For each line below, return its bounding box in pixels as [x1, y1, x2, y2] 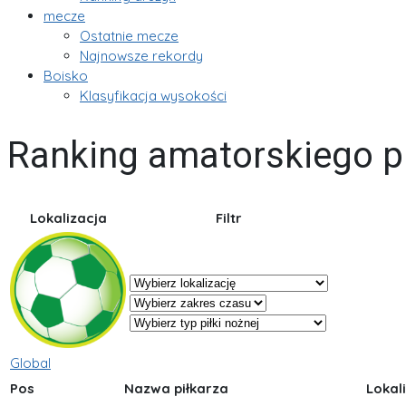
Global [10, 353, 51, 372]
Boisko [43, 67, 88, 84]
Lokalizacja [29, 208, 107, 227]
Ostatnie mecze [80, 27, 179, 44]
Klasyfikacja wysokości [80, 87, 227, 104]
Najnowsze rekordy [80, 47, 203, 64]
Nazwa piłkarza [123, 379, 228, 397]
